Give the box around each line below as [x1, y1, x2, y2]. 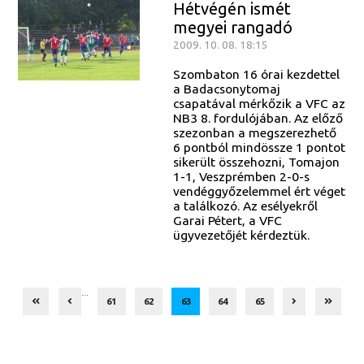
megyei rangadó [172, 18, 292, 37]
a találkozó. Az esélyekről [172, 197, 318, 213]
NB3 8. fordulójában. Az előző [172, 110, 343, 125]
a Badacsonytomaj [172, 80, 280, 96]
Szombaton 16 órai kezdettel [172, 66, 340, 81]
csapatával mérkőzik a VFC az [172, 95, 345, 110]
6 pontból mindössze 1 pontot [172, 139, 345, 154]
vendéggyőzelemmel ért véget [172, 183, 345, 198]
